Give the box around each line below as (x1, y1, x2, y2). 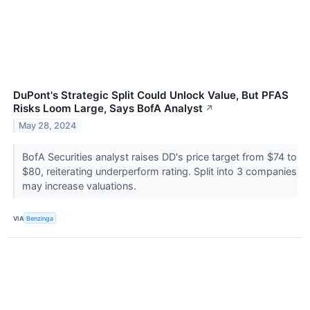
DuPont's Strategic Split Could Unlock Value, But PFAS (13, 89, 289, 102)
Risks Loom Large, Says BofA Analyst (13, 102, 203, 116)
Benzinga (26, 214, 54, 222)
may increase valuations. (21, 180, 139, 192)
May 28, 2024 (19, 120, 77, 131)
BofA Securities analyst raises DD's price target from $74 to (21, 151, 297, 163)
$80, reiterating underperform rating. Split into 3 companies (21, 165, 297, 178)
